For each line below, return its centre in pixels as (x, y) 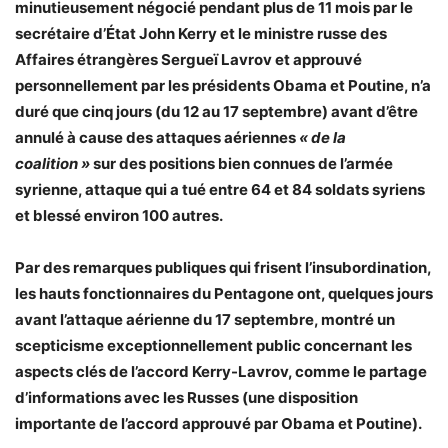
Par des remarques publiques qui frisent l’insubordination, (223, 267)
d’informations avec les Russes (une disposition (186, 397)
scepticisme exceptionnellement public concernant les (213, 345)
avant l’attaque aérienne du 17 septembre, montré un (205, 319)
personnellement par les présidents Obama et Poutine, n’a (223, 85)
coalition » (54, 163)
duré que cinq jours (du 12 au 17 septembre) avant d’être (216, 111)
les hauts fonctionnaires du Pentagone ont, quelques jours (224, 293)
